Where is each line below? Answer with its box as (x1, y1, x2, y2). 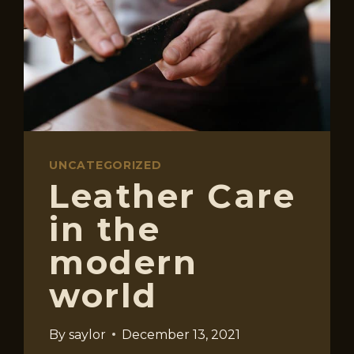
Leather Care (49, 175, 296, 217)
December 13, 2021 (121, 326, 240, 342)
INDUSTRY (134, 24, 208, 40)
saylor (68, 326, 106, 342)
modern (49, 241, 198, 283)
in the (49, 208, 161, 250)
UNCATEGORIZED (49, 157, 162, 172)
